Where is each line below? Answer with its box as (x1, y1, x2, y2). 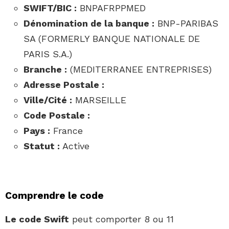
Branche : (24, 64, 67, 75)
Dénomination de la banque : (24, 18, 154, 29)
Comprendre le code (5, 190, 104, 202)
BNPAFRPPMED (77, 3, 146, 14)
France (50, 125, 83, 136)
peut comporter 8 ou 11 (69, 214, 174, 225)
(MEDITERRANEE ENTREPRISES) (67, 64, 212, 75)
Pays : (24, 125, 50, 136)
